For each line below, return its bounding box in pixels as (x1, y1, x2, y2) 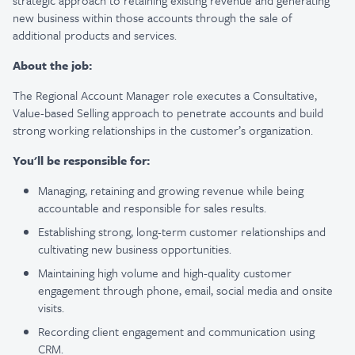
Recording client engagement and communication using (38, 323, 315, 340)
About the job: (13, 56, 92, 74)
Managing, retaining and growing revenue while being (38, 181, 303, 199)
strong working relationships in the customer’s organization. (13, 121, 313, 139)
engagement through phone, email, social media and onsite (38, 281, 333, 299)
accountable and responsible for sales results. (38, 199, 266, 216)
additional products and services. (13, 26, 177, 44)
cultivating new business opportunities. (38, 240, 231, 258)
